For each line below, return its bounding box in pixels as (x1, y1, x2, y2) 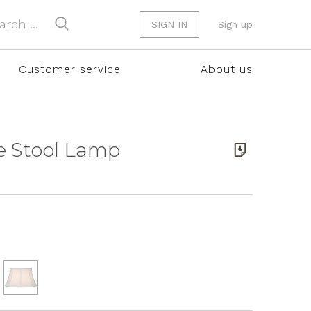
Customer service (18, 62, 121, 76)
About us (200, 62, 253, 76)
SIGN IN (151, 19, 187, 30)
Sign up (218, 19, 253, 30)
